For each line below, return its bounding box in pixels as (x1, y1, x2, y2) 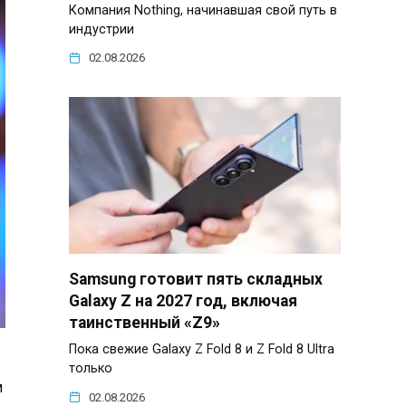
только (69, 361, 112, 377)
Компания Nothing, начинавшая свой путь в (69, 2, 337, 18)
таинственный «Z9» (69, 314, 220, 333)
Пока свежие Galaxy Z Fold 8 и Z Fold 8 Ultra (69, 342, 334, 358)
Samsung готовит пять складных (69, 270, 323, 289)
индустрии (69, 21, 134, 37)
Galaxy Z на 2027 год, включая (69, 292, 297, 311)
